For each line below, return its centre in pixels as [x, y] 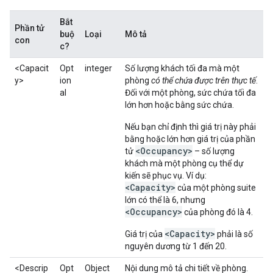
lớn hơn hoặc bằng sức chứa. [179, 105]
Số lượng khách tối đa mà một [182, 68]
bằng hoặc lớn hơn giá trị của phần [190, 139]
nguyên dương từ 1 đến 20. [176, 246]
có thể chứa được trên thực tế [204, 80]
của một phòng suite [216, 188]
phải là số [234, 234]
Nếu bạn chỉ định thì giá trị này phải [190, 127]
